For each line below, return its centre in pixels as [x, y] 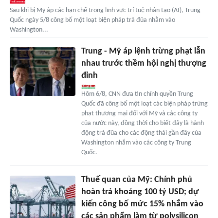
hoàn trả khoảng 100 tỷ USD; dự [140, 192]
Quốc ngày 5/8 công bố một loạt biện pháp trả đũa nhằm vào [92, 20]
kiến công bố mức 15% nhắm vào [142, 204]
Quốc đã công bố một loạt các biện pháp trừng [144, 104]
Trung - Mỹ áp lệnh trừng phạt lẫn [143, 51]
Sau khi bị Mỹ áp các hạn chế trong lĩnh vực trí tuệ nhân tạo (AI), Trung [105, 10]
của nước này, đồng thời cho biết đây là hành [142, 123]
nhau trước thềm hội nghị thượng [144, 63]
